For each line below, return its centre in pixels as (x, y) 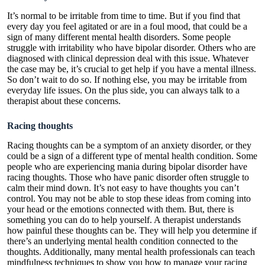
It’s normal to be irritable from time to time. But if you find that (124, 15)
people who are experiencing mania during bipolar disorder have (127, 166)
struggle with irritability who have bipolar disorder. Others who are (131, 47)
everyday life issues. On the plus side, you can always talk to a (123, 90)
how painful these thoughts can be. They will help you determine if (132, 230)
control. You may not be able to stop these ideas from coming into (129, 198)
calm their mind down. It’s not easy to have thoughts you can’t (123, 188)
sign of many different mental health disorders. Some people (119, 37)
